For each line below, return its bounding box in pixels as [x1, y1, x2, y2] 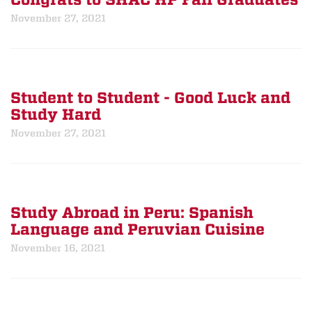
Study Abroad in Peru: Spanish [10, 204, 253, 222]
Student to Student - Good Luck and [10, 89, 290, 107]
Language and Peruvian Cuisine [10, 221, 265, 239]
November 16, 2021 [10, 242, 105, 254]
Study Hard [10, 106, 101, 124]
